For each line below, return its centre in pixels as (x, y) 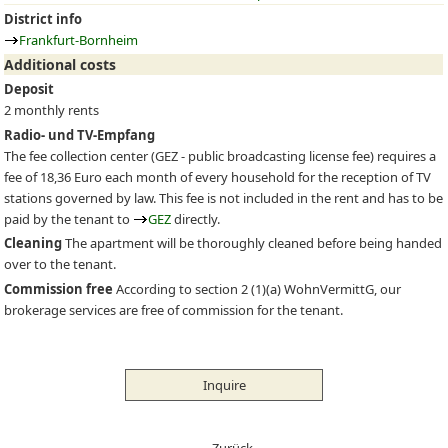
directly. (196, 218)
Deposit (29, 89)
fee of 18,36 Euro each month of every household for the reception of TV (218, 176)
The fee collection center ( (80, 155)
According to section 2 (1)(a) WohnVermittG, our (257, 288)
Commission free (59, 288)
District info (43, 18)
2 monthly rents (52, 110)
